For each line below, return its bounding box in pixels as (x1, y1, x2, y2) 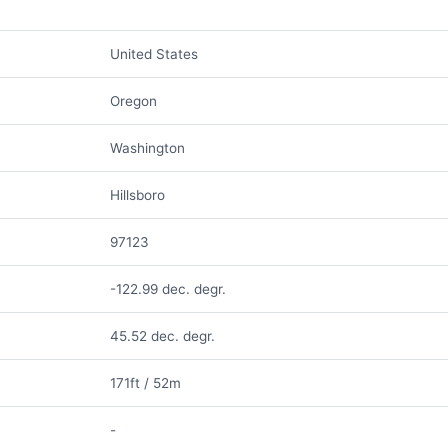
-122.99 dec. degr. (109, 281, 226, 297)
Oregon (109, 93, 157, 109)
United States (109, 46, 198, 62)
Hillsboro (109, 187, 165, 203)
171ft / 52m (109, 375, 181, 391)
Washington (109, 140, 185, 156)
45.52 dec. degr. (109, 328, 215, 344)
